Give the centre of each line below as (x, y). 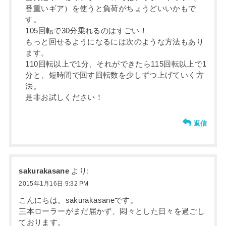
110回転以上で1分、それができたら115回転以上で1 (116, 64)
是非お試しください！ (64, 98)
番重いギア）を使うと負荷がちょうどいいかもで (111, 9)
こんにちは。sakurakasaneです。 (78, 201)
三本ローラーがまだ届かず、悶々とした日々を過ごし (112, 212)
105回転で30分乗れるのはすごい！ (87, 31)
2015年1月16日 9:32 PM (54, 184)
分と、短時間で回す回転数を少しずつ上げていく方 (115, 75)
